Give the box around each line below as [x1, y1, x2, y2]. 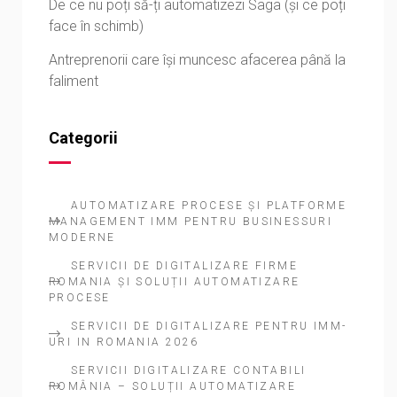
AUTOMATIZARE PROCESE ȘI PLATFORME [71, 198, 347, 212]
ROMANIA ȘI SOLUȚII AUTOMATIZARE [49, 275, 300, 288]
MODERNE [49, 230, 116, 244]
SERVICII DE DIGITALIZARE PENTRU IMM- [71, 319, 347, 332]
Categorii [49, 128, 118, 147]
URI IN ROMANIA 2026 [49, 335, 199, 348]
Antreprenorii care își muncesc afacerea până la [49, 51, 346, 68]
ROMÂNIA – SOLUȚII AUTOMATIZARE [49, 379, 296, 393]
